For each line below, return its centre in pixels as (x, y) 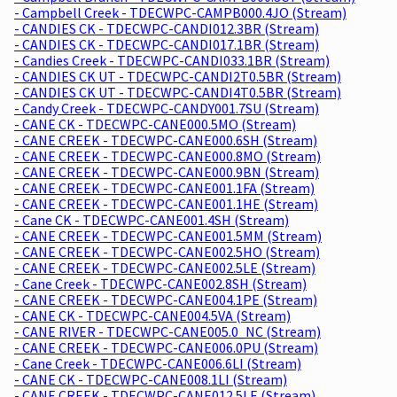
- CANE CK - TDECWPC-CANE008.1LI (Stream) (151, 379)
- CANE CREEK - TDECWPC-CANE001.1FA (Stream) (164, 187)
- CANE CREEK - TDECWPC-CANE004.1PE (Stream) (166, 299)
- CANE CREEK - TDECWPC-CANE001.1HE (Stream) (166, 203)
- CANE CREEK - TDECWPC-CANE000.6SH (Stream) (166, 140)
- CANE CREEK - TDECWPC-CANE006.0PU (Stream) (166, 347)
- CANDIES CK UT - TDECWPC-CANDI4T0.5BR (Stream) (178, 92)
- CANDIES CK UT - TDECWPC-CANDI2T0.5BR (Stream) (178, 76)
